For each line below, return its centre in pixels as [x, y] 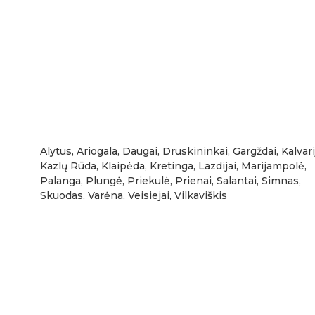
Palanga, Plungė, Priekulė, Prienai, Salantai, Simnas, [170, 181]
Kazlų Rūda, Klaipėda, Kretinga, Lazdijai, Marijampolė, [173, 166]
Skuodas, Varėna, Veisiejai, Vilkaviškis [133, 195]
